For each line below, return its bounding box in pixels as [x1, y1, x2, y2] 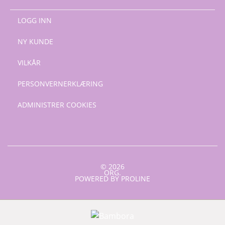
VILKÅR [18, 57, 41, 67]
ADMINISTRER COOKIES [18, 99, 96, 109]
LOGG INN [18, 15, 52, 25]
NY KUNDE [18, 36, 53, 46]
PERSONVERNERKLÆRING [18, 78, 103, 88]
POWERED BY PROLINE [75, 173, 150, 183]
